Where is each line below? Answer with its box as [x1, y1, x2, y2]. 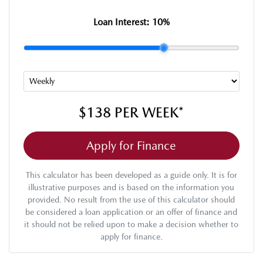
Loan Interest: [93, 16, 152, 28]
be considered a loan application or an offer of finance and [25, 207, 238, 217]
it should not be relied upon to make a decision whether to [24, 219, 239, 229]
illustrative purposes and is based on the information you [28, 182, 235, 192]
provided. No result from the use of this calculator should [28, 194, 235, 204]
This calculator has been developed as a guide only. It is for [25, 170, 237, 180]
